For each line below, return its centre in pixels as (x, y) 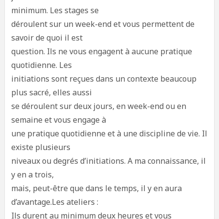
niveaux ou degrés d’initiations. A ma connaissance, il (108, 161)
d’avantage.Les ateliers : (55, 202)
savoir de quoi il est (47, 38)
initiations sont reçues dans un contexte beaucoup (104, 79)
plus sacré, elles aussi (51, 92)
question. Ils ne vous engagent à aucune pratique (101, 51)
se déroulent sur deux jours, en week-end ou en (99, 106)
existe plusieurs (41, 147)
